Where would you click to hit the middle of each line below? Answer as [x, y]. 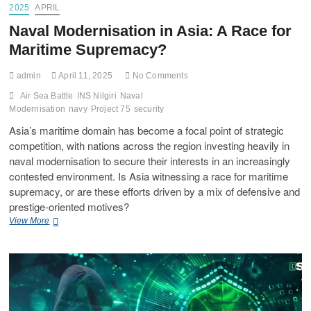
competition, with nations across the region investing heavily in [150, 145]
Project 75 [110, 109]
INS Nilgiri [96, 95]
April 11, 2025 [85, 75]
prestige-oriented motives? [69, 206]
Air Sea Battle [47, 95]
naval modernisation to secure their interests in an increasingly [150, 160]
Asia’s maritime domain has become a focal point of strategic [147, 130]
